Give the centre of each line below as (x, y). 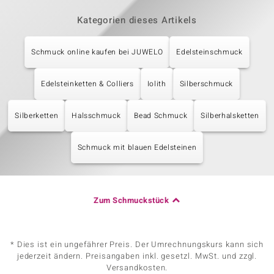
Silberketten (37, 116)
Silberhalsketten (230, 116)
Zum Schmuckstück (131, 200)
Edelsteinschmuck (209, 52)
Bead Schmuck (161, 116)
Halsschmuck (96, 116)
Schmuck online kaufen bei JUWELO (97, 52)
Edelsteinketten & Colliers (87, 84)
